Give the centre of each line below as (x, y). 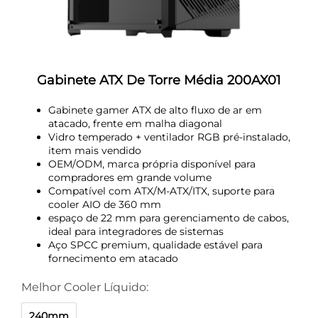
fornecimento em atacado (113, 258)
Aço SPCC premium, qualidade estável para (155, 245)
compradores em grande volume (130, 177)
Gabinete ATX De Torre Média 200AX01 (159, 80)
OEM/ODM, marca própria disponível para (152, 164)
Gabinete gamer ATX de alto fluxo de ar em (155, 110)
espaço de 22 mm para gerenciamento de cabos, (169, 218)
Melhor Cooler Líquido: (85, 287)
